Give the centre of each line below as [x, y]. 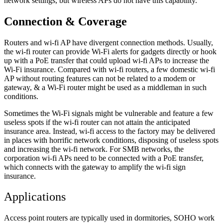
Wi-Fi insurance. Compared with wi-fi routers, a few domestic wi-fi [110, 69]
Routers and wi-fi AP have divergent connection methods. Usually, [109, 42]
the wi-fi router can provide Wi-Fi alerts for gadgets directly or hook [110, 51]
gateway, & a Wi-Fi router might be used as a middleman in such [105, 87]
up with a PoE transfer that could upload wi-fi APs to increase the [107, 60]
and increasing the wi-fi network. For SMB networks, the [94, 149]
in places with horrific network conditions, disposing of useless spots [111, 140]
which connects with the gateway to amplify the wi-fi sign [95, 167]
